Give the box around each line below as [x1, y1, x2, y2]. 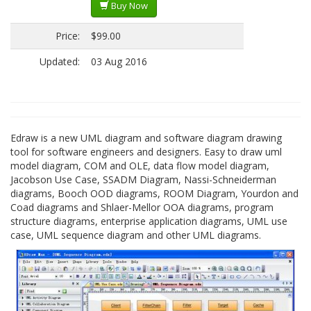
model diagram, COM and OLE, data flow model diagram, [10, 159, 269, 172]
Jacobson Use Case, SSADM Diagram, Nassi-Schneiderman [10, 173, 276, 186]
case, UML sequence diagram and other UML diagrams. [10, 228, 261, 242]
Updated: [40, 55, 80, 68]
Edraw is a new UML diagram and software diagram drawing [10, 131, 282, 144]
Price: [56, 29, 80, 42]
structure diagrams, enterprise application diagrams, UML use [10, 215, 287, 228]
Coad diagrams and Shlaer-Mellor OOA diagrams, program [10, 201, 274, 214]
